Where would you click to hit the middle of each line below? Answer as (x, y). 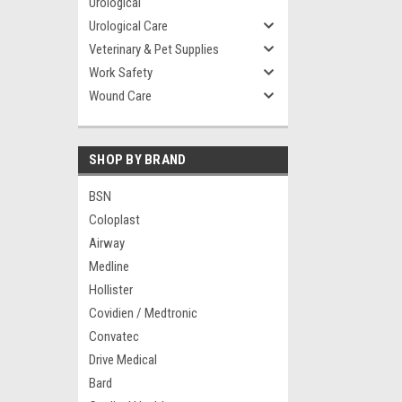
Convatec (114, 336)
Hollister (111, 290)
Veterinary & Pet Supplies (154, 49)
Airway (107, 243)
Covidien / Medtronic (143, 313)
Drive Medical (123, 360)
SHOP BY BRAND (138, 160)
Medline (109, 267)
